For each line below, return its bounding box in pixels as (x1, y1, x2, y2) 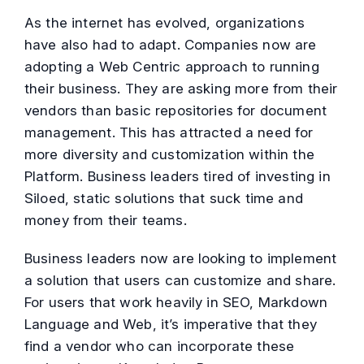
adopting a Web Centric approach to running (24, 58, 319, 76)
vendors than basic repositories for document (24, 102, 327, 119)
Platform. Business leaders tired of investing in (24, 168, 331, 185)
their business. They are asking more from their (24, 80, 338, 97)
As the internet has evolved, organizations (24, 15, 305, 32)
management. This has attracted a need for (24, 124, 314, 141)
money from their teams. (24, 212, 187, 229)
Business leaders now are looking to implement (24, 250, 337, 267)
